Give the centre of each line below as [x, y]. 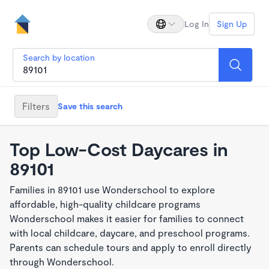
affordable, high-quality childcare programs [105, 204]
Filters [36, 106]
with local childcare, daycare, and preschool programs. [130, 233]
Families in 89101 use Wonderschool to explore [112, 189]
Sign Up [232, 24]
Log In [197, 24]
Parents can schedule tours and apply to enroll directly [131, 247]
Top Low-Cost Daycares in [119, 149]
